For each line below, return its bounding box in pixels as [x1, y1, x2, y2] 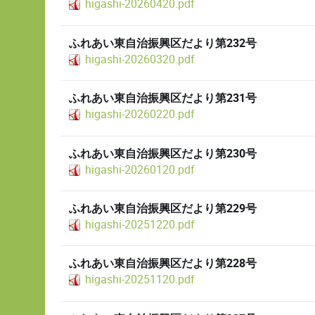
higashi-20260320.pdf [85, 51, 195, 67]
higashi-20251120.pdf [85, 271, 195, 288]
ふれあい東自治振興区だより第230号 [69, 145, 257, 162]
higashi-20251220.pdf [85, 216, 195, 233]
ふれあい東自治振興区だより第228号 [69, 255, 257, 273]
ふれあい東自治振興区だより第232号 [69, 34, 257, 52]
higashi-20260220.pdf [85, 106, 195, 123]
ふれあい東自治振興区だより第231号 [69, 90, 257, 108]
